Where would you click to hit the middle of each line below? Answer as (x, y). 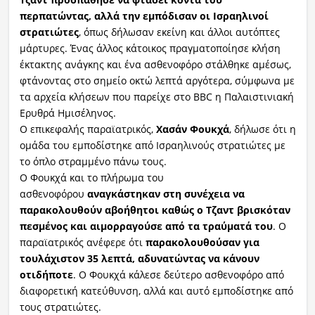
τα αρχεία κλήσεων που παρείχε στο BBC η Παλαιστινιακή (156, 96)
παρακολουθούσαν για (201, 242)
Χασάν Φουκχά (192, 129)
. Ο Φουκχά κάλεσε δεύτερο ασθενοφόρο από (178, 274)
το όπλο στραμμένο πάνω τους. (93, 161)
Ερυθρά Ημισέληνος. (67, 112)
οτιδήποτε (46, 274)
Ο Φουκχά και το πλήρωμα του (91, 177)
